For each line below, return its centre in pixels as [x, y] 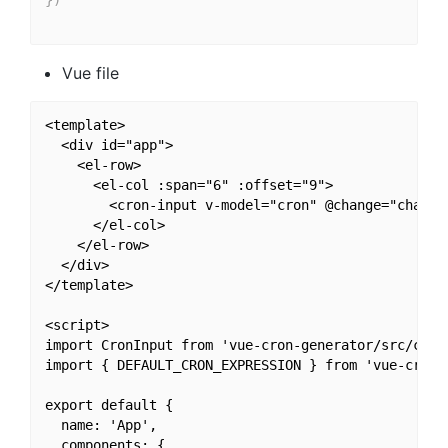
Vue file [90, 72]
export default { [108, 405]
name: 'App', [100, 425]
